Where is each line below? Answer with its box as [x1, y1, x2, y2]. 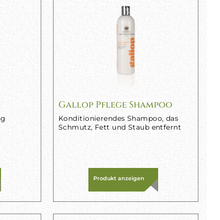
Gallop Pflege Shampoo [58, 99, 172, 111]
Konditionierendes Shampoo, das [58, 114, 179, 123]
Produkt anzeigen [93, 175, 144, 182]
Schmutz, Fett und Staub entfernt [58, 123, 182, 132]
